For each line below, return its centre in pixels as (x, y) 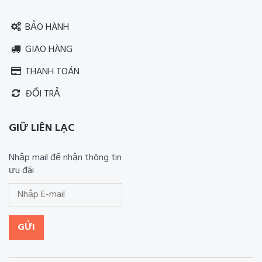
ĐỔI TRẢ (42, 94)
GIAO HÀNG (48, 50)
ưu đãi (21, 171)
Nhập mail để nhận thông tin (65, 158)
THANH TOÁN (51, 72)
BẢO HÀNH (46, 27)
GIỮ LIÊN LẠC (42, 128)
